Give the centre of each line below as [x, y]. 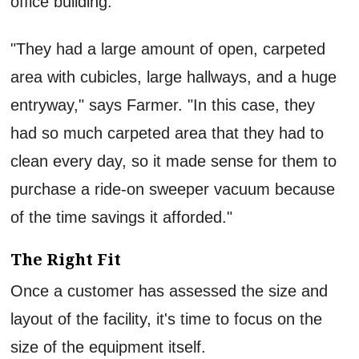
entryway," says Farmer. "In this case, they [163, 105]
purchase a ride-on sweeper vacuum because [173, 189]
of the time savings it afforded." [122, 217]
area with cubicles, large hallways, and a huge [174, 77]
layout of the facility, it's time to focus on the [167, 319]
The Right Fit [66, 259]
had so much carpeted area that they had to [167, 133]
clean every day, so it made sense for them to [174, 161]
